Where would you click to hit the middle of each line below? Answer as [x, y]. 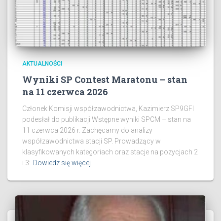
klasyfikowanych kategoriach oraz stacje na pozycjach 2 [110, 152]
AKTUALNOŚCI [42, 64]
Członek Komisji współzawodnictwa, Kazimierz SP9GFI [108, 109]
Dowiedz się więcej [62, 163]
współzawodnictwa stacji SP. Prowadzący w [92, 141]
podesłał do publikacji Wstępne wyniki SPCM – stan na [107, 120]
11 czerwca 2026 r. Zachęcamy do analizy [87, 130]
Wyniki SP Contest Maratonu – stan [105, 80]
